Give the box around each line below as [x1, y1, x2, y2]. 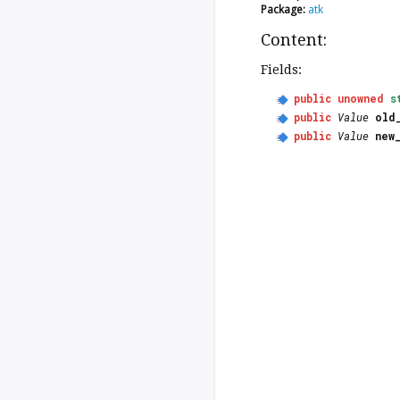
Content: [261, 30, 327, 50]
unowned [337, 91, 384, 106]
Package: [261, 2, 305, 18]
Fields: [261, 62, 302, 78]
